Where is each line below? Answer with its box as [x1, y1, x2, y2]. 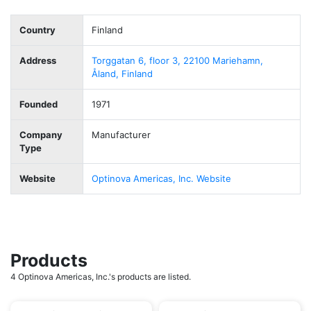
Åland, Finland [92, 68, 153, 79]
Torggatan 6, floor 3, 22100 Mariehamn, [92, 55, 263, 66]
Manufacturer [92, 129, 151, 140]
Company [19, 129, 62, 140]
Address [19, 55, 56, 66]
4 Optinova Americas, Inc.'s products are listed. [10, 271, 191, 282]
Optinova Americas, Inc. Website [92, 173, 231, 184]
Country [19, 24, 56, 35]
